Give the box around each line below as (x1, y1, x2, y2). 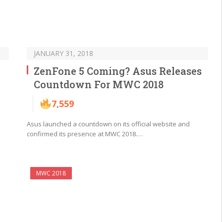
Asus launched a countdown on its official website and (27, 119, 190, 128)
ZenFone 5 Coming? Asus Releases (34, 64, 202, 77)
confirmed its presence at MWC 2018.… (27, 129, 143, 138)
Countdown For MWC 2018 (34, 77, 164, 91)
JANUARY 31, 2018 (34, 48, 93, 58)
